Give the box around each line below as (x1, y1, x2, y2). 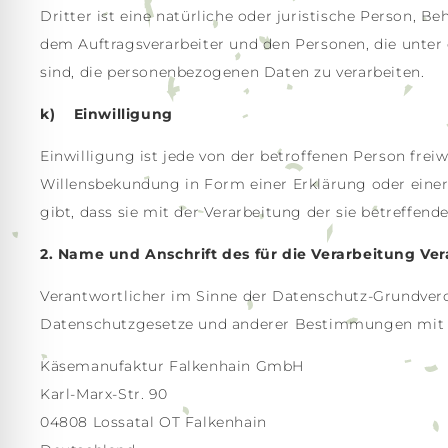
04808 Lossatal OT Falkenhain (40, 413, 267, 431)
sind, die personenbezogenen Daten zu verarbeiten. (40, 63, 425, 81)
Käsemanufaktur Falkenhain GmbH (40, 357, 304, 375)
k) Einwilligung (40, 105, 173, 123)
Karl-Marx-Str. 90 (40, 385, 168, 403)
